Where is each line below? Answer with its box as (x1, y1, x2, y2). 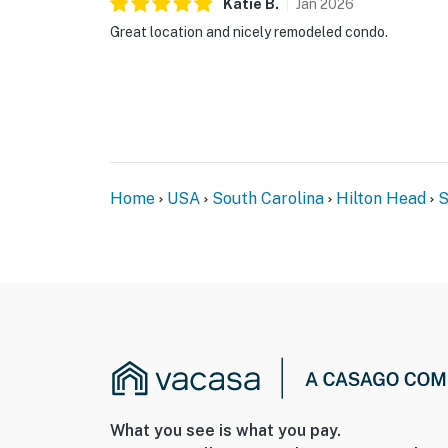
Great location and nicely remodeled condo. (110, 24, 388, 41)
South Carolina (212, 189, 324, 209)
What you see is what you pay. (110, 420, 341, 440)
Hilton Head (336, 189, 426, 209)
